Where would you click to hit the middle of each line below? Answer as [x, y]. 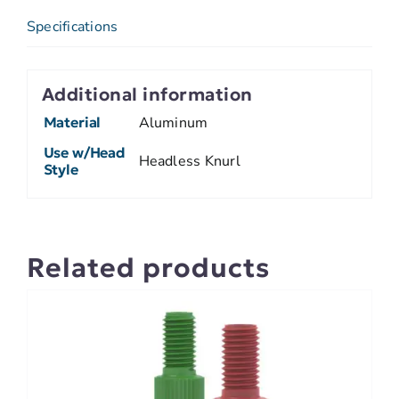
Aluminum [173, 122]
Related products [148, 268]
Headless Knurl [189, 161]
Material [72, 122]
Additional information [147, 95]
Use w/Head [84, 152]
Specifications [73, 26]
